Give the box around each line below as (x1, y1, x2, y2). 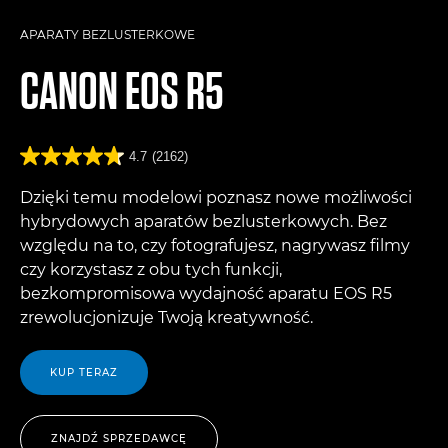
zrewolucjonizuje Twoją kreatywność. (20, 308, 313, 327)
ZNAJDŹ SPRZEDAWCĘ (51, 432, 187, 445)
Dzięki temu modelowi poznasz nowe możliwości (20, 188, 412, 207)
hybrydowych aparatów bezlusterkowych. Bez (20, 212, 387, 231)
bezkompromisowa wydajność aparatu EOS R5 (20, 284, 392, 303)
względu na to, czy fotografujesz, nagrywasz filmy (20, 236, 410, 255)
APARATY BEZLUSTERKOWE (20, 27, 195, 42)
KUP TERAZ (50, 366, 118, 379)
